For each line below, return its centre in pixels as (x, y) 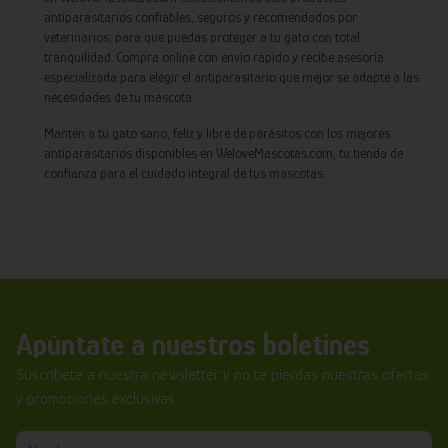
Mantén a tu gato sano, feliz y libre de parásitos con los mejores (217, 132)
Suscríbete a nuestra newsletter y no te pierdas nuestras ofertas (222, 374)
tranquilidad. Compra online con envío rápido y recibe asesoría (214, 56)
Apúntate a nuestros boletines (193, 344)
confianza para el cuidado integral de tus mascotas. (184, 172)
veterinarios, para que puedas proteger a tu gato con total (202, 36)
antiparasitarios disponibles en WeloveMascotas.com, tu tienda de (223, 152)
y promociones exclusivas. (97, 398)
